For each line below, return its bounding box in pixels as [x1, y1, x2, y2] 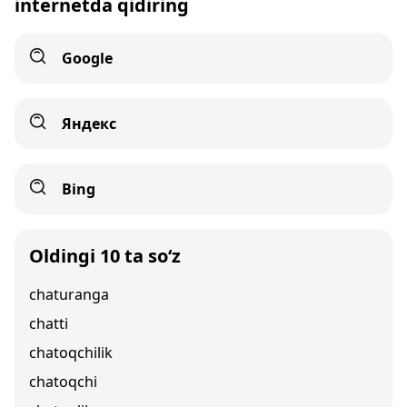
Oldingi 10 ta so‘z [29, 243, 181, 268]
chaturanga [29, 284, 109, 304]
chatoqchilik [29, 342, 113, 362]
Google [62, 48, 113, 68]
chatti [29, 313, 68, 333]
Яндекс [62, 114, 116, 134]
